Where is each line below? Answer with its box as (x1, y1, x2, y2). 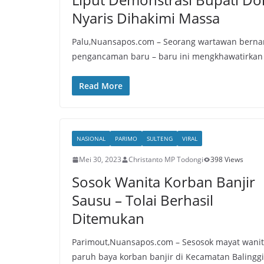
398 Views (210, 154, 243, 164)
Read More (79, 80, 123, 91)
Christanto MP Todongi (128, 154, 203, 164)
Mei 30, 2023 (79, 154, 121, 164)
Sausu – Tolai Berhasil (72, 190, 213, 210)
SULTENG (147, 134, 173, 143)
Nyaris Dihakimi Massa (72, 8, 220, 28)
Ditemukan (72, 209, 144, 228)
